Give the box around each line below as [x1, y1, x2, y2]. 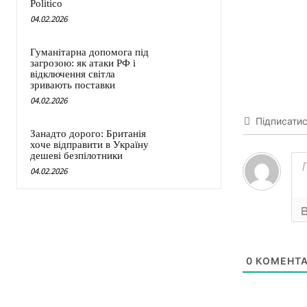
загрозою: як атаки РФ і [30, 58, 136, 69]
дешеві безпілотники [30, 150, 123, 162]
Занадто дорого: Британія [30, 128, 146, 140]
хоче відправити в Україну [30, 139, 149, 151]
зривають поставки [30, 79, 115, 91]
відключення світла [30, 69, 115, 80]
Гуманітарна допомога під [30, 47, 149, 58]
